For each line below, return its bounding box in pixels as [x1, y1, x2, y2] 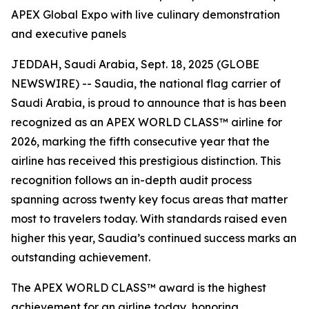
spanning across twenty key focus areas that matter [11, 192, 288, 206]
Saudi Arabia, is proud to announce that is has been [11, 96, 286, 110]
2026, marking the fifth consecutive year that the [11, 134, 270, 148]
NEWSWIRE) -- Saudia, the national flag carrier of [11, 77, 281, 90]
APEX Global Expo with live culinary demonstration [11, 8, 280, 21]
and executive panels [11, 27, 126, 41]
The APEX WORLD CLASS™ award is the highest [11, 281, 266, 295]
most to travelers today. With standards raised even [11, 212, 287, 226]
